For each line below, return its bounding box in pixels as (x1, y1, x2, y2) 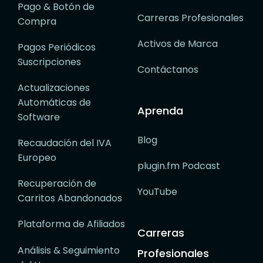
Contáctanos (137, 63, 198, 77)
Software (18, 110, 60, 124)
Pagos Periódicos (18, 40, 96, 54)
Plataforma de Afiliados (18, 217, 125, 231)
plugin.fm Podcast (137, 159, 220, 173)
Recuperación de (18, 177, 96, 191)
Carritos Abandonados (18, 191, 122, 205)
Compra (18, 14, 56, 28)
